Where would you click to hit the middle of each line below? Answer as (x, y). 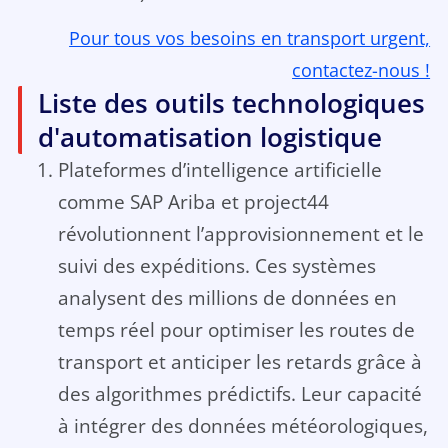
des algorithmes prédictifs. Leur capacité (239, 394)
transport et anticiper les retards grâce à (239, 362)
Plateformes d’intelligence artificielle (219, 170)
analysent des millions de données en (227, 298)
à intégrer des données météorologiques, (242, 426)
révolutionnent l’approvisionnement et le (240, 234)
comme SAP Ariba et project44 (193, 202)
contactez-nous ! (361, 70)
